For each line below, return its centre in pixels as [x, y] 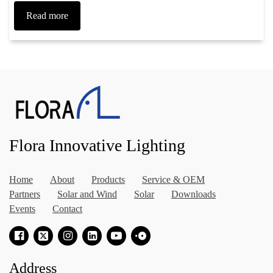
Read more [47, 16]
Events [22, 209]
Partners [25, 194]
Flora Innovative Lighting [97, 146]
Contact [67, 209]
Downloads [193, 194]
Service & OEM [173, 180]
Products [108, 180]
